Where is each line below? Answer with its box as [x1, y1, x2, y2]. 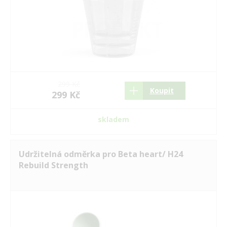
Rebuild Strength [19, 160, 88, 171]
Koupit [149, 86, 174, 95]
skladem [98, 115, 129, 124]
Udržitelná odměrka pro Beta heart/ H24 [19, 148, 183, 160]
